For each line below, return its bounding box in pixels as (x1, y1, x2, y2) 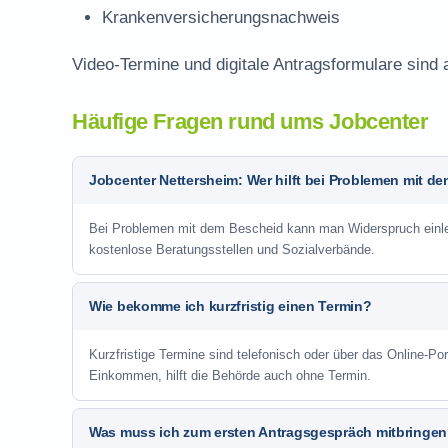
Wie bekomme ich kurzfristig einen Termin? (89, 298, 372, 314)
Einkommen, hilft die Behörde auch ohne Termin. (89, 368, 371, 383)
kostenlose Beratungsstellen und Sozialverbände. (89, 242, 375, 257)
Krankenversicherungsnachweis (102, 8, 340, 27)
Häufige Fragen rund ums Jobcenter (72, 109, 429, 134)
